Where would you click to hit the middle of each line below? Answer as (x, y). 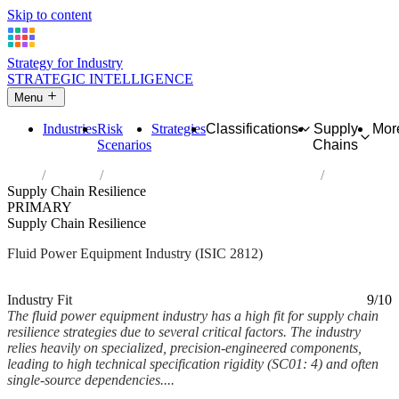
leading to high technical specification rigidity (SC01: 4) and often (193, 364)
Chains (335, 145)
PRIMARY (40, 208)
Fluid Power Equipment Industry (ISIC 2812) (135, 254)
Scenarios (124, 145)
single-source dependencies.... (91, 380)
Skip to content (49, 15)
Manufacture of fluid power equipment (212, 175)
